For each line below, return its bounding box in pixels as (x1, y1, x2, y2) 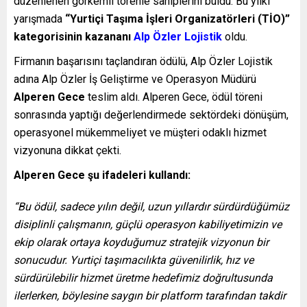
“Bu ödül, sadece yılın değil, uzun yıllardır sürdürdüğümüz (14, 200, 289, 214)
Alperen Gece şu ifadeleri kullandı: (14, 169, 191, 182)
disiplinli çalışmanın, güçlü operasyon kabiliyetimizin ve (14, 218, 282, 232)
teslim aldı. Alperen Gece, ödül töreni (85, 90, 262, 104)
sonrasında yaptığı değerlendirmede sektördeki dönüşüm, (14, 108, 288, 122)
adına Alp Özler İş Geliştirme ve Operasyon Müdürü (14, 73, 256, 86)
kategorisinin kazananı (14, 30, 134, 44)
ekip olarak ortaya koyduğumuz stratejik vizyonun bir (14, 236, 269, 249)
